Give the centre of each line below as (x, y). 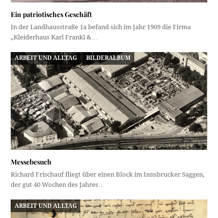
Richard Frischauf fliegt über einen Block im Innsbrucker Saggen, (108, 175)
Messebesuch (31, 162)
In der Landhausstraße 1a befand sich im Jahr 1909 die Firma (101, 27)
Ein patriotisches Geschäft (52, 14)
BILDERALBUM (109, 58)
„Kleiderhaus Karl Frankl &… (54, 37)
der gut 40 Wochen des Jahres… (58, 185)
